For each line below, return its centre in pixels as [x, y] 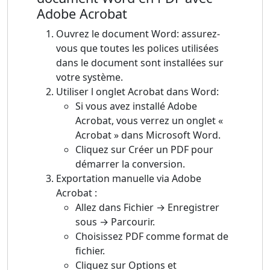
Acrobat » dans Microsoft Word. [148, 135]
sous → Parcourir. [115, 222]
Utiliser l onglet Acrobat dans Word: [137, 92]
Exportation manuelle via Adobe [129, 179]
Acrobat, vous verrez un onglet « [149, 121]
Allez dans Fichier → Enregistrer [147, 208]
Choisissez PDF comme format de [152, 237]
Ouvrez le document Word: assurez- [138, 34]
